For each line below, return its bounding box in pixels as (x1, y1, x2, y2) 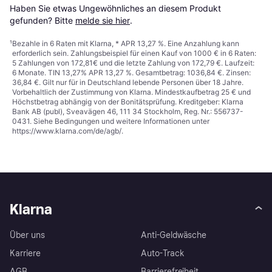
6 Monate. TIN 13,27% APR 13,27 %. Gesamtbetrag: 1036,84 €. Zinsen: (12, 68, 251, 78)
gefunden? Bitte (10, 15, 75, 26)
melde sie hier (75, 15, 130, 26)
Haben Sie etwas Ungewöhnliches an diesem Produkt (10, 3, 221, 14)
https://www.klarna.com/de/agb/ (12, 126, 121, 136)
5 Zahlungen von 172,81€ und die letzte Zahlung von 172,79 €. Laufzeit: (12, 58, 254, 68)
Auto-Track (141, 248, 185, 259)
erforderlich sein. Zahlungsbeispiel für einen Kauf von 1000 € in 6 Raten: (12, 49, 256, 58)
